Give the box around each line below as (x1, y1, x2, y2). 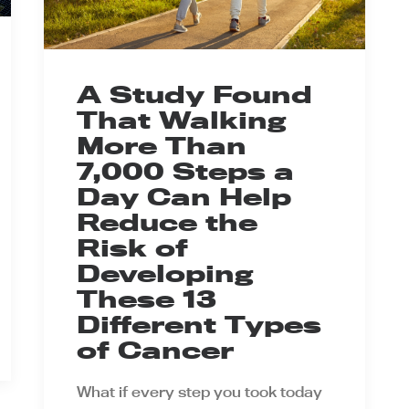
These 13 (77, 285, 216, 314)
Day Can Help (77, 183, 291, 212)
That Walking (77, 106, 286, 135)
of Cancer (77, 336, 234, 365)
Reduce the (77, 208, 257, 237)
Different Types (77, 310, 321, 340)
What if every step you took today (77, 383, 322, 402)
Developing (77, 259, 253, 288)
